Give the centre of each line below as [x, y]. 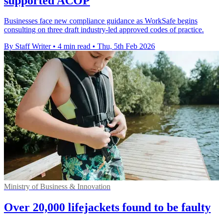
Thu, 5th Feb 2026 [126, 46]
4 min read [74, 46]
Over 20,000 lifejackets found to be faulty [107, 208]
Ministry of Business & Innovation [57, 187]
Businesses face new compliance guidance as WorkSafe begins [101, 21]
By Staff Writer [27, 46]
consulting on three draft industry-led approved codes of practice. [104, 30]
